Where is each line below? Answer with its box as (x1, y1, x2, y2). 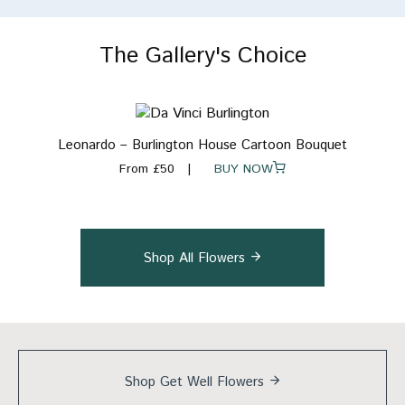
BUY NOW (201, 160, 273, 179)
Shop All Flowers (142, 249, 250, 268)
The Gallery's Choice (99, 40, 306, 73)
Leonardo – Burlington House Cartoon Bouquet (58, 136, 347, 155)
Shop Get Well (123, 372, 217, 392)
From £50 (119, 160, 174, 179)
